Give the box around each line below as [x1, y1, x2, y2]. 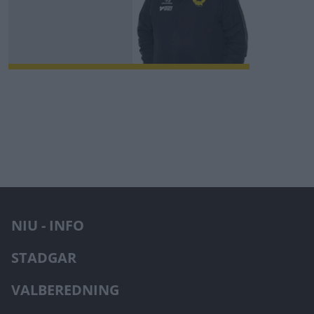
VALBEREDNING [11, 280, 119, 299]
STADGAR [11, 248, 76, 267]
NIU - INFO [11, 216, 84, 235]
